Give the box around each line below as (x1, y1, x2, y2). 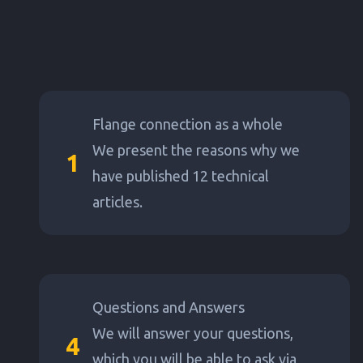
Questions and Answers (92, 299, 245, 315)
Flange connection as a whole (92, 116, 283, 132)
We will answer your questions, (92, 325, 293, 341)
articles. (92, 194, 143, 210)
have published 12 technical (92, 168, 269, 184)
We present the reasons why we (92, 142, 300, 158)
